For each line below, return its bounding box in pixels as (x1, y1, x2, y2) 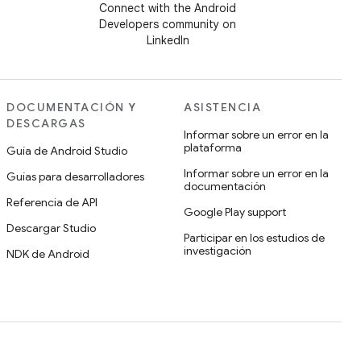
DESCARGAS (6, 116, 86, 131)
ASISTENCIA (184, 100, 261, 114)
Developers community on (99, 17, 236, 31)
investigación (184, 243, 251, 258)
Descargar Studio (6, 221, 96, 235)
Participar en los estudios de (184, 230, 325, 245)
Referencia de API (6, 195, 98, 210)
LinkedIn (146, 33, 189, 48)
